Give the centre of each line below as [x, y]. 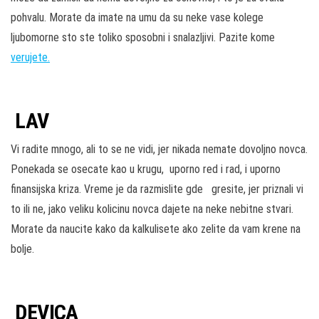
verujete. [30, 58]
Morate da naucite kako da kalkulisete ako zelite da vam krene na [156, 229]
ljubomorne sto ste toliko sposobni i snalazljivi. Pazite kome [143, 38]
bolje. [22, 249]
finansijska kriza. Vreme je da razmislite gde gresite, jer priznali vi [157, 189]
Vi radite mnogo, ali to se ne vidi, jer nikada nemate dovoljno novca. [159, 150]
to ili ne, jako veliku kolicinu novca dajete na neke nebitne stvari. [152, 209]
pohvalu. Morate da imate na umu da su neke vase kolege [137, 18]
